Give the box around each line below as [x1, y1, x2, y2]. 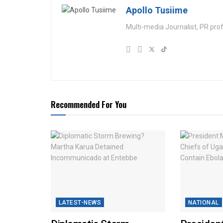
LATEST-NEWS [59, 199, 102, 207]
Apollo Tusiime [126, 4, 188, 15]
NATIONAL [188, 199, 219, 207]
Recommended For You [51, 98, 126, 111]
